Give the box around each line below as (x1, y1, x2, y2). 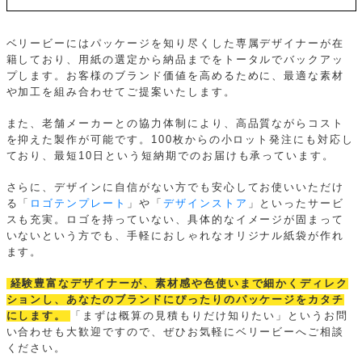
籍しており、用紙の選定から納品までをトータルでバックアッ (6, 54, 345, 66)
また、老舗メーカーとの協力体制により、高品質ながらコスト (6, 118, 345, 130)
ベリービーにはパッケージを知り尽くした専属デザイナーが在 (6, 38, 345, 50)
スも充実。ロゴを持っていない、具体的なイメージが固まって (6, 213, 345, 225)
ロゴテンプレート (30, 197, 128, 209)
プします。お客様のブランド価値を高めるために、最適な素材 (6, 70, 345, 82)
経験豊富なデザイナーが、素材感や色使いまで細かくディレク (10, 277, 349, 289)
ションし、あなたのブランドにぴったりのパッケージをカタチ (6, 293, 345, 305)
